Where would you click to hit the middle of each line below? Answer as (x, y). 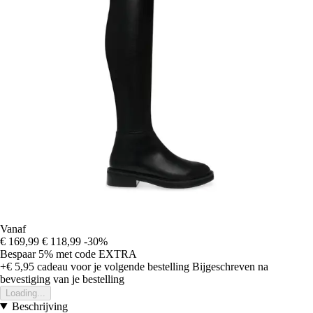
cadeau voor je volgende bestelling (112, 266)
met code (77, 254)
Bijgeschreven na (230, 266)
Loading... (26, 293)
